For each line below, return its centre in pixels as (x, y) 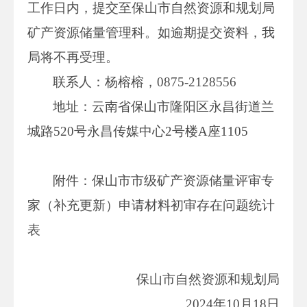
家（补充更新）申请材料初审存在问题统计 (151, 205)
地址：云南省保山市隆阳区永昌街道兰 (164, 106)
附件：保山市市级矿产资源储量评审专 (164, 180)
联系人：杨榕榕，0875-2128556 (145, 82)
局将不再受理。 (73, 57)
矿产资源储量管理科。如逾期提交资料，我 (151, 32)
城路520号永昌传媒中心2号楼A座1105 (138, 131)
